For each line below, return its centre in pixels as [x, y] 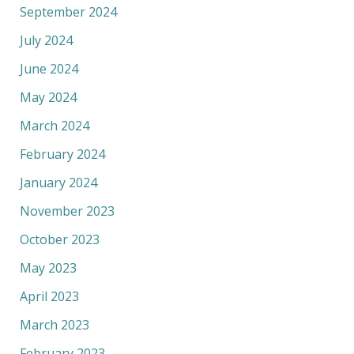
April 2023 [49, 297]
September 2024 [68, 12]
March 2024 [54, 126]
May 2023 [48, 268]
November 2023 [67, 211]
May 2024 [48, 98]
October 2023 [59, 240]
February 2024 [62, 154]
